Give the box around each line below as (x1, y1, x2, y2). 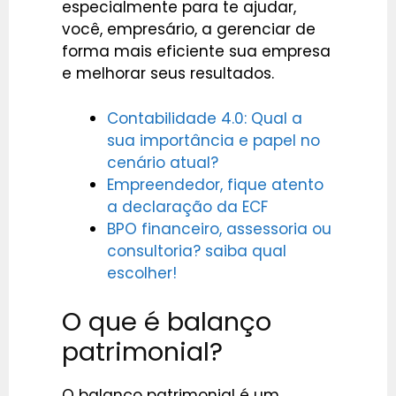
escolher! (107, 262, 177, 284)
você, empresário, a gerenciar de (62, 19, 316, 41)
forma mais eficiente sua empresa (62, 41, 331, 63)
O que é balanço (62, 304, 271, 340)
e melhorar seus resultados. (62, 63, 274, 85)
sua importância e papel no (107, 129, 320, 151)
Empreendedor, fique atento (107, 173, 328, 195)
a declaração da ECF (107, 195, 268, 217)
